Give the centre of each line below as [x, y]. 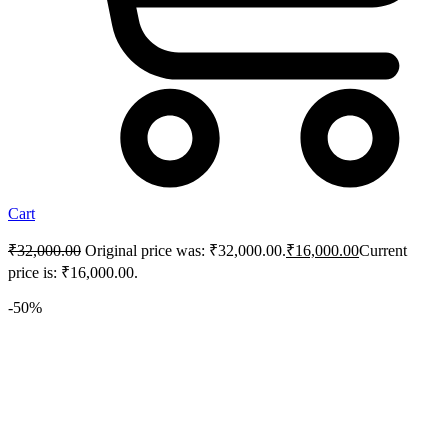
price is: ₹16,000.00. [73, 273]
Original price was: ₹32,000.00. [185, 251]
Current [383, 251]
